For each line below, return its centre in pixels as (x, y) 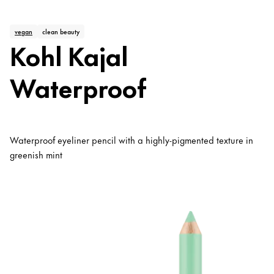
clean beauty (61, 31)
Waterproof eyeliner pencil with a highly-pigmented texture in (131, 140)
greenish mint (36, 155)
